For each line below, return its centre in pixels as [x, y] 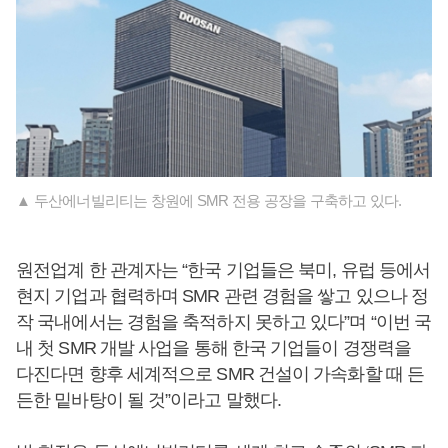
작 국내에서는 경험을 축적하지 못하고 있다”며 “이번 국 [224, 322]
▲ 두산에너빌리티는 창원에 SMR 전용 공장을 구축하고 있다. [209, 200]
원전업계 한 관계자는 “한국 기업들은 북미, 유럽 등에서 [223, 270]
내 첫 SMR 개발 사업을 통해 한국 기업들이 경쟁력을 [213, 348]
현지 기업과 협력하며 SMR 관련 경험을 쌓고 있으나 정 [222, 296]
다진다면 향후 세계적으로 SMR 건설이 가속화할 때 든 [220, 374]
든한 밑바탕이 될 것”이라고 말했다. [149, 400]
